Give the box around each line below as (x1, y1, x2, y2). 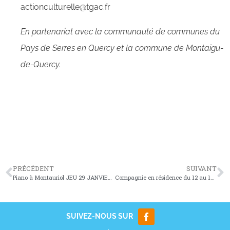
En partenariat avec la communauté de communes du (21, 27, 220, 36)
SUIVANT (186, 164, 217, 172)
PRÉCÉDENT (13, 164, 54, 172)
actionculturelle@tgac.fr (21, 2, 110, 12)
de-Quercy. (21, 60, 61, 69)
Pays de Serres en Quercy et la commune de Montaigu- (21, 43, 223, 53)
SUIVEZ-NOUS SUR (66, 212, 133, 220)
